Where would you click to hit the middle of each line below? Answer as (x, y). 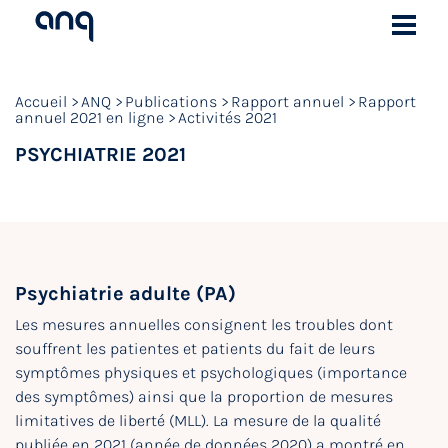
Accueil (41, 101)
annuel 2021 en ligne (89, 117)
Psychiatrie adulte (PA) (125, 293)
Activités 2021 (227, 117)
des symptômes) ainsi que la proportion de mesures (204, 396)
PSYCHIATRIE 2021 (100, 154)
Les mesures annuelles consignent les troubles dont (204, 324)
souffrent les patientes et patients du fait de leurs (195, 348)
